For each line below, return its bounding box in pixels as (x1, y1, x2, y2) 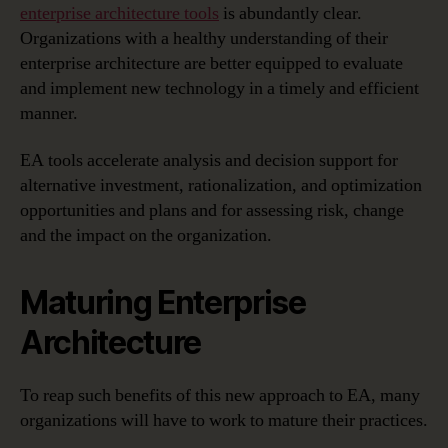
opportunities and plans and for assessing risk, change (20, 199, 404, 223)
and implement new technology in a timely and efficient (20, 76, 419, 100)
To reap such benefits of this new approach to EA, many (20, 384, 420, 408)
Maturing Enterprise (20, 283, 306, 323)
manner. (20, 101, 78, 125)
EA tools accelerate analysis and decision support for (20, 149, 398, 173)
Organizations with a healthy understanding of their (20, 26, 388, 50)
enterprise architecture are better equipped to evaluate (20, 51, 403, 75)
